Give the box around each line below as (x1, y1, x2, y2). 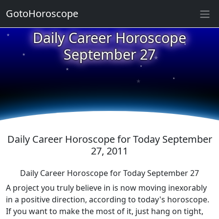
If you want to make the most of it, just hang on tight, (6, 206, 203, 217)
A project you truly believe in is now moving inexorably (6, 182, 207, 193)
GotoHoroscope (6, 7, 78, 20)
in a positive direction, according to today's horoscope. (6, 194, 209, 205)
